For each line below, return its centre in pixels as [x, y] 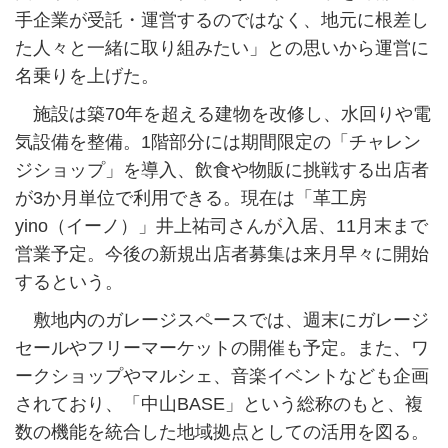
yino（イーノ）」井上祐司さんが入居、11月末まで [221, 226]
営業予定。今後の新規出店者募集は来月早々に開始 [222, 254]
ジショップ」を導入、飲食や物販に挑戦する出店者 [222, 170]
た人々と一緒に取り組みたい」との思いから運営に [222, 48]
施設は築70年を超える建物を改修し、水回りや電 [223, 114]
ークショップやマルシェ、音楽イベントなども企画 [222, 376]
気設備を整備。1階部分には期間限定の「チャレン [218, 142]
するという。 [69, 282]
